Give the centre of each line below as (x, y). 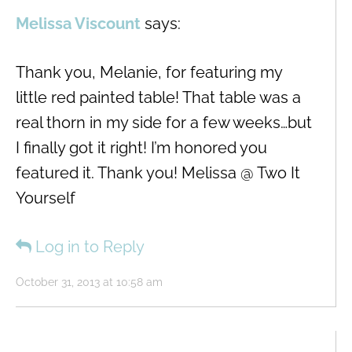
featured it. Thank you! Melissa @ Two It (158, 172)
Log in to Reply (90, 246)
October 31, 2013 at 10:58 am (89, 282)
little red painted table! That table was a (158, 97)
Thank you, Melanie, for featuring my (149, 72)
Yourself (46, 198)
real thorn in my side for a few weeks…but (164, 122)
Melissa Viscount (78, 23)
